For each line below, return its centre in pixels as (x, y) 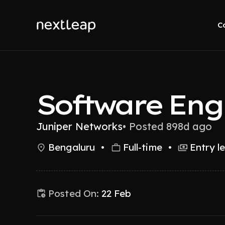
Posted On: (74, 193)
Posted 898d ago (171, 126)
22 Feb (116, 193)
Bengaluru (72, 147)
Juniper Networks (79, 126)
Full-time (142, 147)
